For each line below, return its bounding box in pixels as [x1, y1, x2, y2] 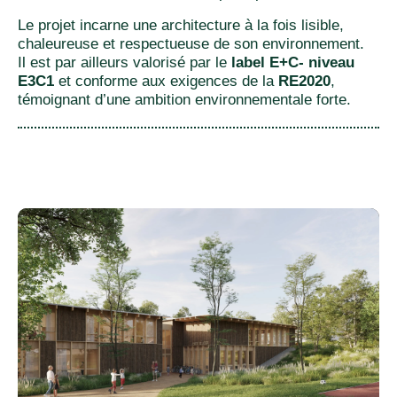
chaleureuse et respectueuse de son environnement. [18, 35, 364, 53]
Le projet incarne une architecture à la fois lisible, [18, 17, 344, 35]
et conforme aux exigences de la [54, 73, 278, 90]
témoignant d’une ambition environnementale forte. [18, 91, 351, 109]
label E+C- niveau [231, 54, 354, 72]
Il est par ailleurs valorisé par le [18, 54, 231, 72]
